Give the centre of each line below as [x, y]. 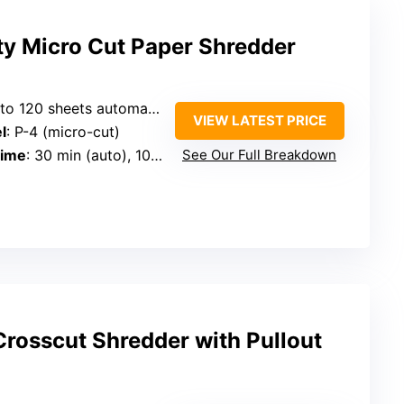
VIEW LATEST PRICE [259, 121]
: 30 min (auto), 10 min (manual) [88, 156]
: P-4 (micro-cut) [63, 132]
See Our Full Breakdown [259, 155]
